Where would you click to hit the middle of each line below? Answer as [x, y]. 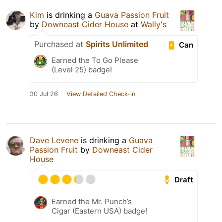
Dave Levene [54, 140]
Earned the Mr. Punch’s [92, 202]
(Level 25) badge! [82, 70]
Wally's [154, 25]
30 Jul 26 [44, 94]
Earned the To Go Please [95, 60]
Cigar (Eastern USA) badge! [99, 211]
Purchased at [60, 44]
